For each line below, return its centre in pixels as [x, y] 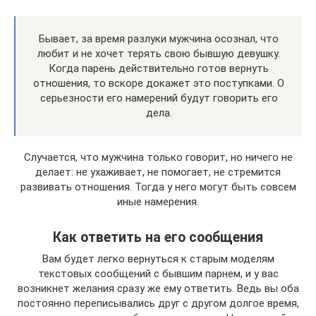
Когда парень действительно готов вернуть [159, 68]
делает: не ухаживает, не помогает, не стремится [158, 172]
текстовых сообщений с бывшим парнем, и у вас [158, 273]
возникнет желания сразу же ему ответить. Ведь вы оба [158, 288]
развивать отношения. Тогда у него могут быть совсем [158, 187]
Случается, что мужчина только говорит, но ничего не [158, 157]
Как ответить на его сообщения [158, 237]
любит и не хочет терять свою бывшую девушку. [159, 53]
